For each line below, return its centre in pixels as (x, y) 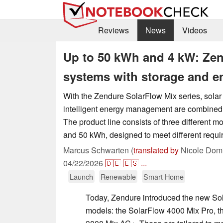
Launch (81, 176)
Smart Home (164, 176)
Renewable (118, 176)
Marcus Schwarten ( (98, 150)
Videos (194, 30)
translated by (156, 150)
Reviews (113, 30)
